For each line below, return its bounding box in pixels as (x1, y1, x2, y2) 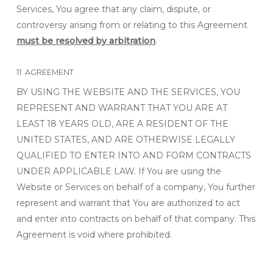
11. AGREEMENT (16, 68, 74, 77)
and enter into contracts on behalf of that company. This (16, 213, 255, 224)
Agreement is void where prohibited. (16, 229, 172, 240)
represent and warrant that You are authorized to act (16, 197, 240, 208)
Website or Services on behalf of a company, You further (16, 182, 255, 193)
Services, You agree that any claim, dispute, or (16, 4, 211, 15)
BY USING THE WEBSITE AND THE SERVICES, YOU (16, 87, 240, 97)
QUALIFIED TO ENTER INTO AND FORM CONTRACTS (16, 150, 251, 161)
